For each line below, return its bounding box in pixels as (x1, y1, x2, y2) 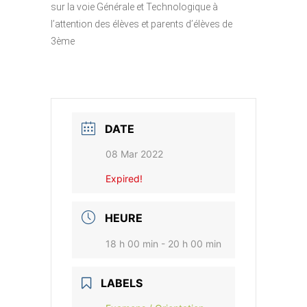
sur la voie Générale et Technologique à (51, 1, 218, 12)
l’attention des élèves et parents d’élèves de (51, 19, 232, 29)
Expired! (106, 173, 143, 184)
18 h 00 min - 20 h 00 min (106, 238, 221, 249)
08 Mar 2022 (106, 148, 163, 160)
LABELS (101, 276, 143, 290)
